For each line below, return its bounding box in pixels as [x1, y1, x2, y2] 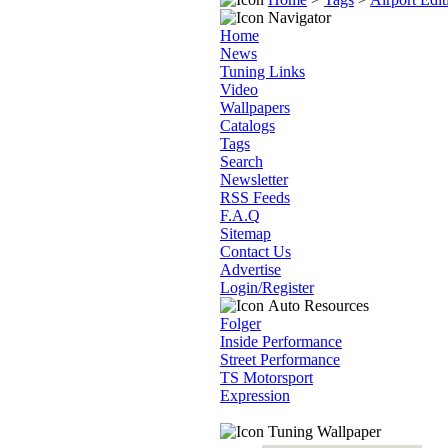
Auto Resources [264, 297, 369, 314]
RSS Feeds [220, 189, 290, 206]
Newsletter [220, 171, 288, 188]
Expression [220, 387, 290, 404]
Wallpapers [220, 99, 290, 116]
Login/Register [220, 279, 314, 296]
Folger [220, 315, 261, 332]
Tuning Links [220, 63, 305, 80]
